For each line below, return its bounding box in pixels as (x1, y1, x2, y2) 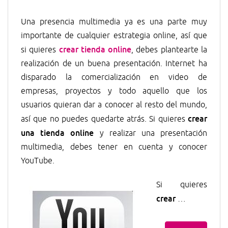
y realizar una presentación (94, 128, 208, 139)
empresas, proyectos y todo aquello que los (21, 86, 207, 97)
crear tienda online (59, 44, 132, 55)
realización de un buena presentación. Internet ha (21, 59, 207, 69)
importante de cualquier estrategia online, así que (21, 31, 207, 41)
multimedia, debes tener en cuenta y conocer (21, 142, 207, 153)
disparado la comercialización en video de (21, 72, 207, 83)
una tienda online (21, 128, 94, 138)
